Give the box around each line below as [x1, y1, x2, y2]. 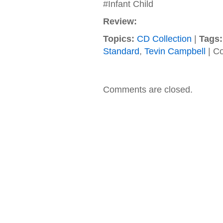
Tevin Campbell [144, 46, 206, 56]
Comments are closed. [103, 85, 193, 95]
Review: [103, 16, 137, 26]
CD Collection [136, 34, 192, 44]
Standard [103, 46, 139, 56]
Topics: [103, 34, 134, 44]
